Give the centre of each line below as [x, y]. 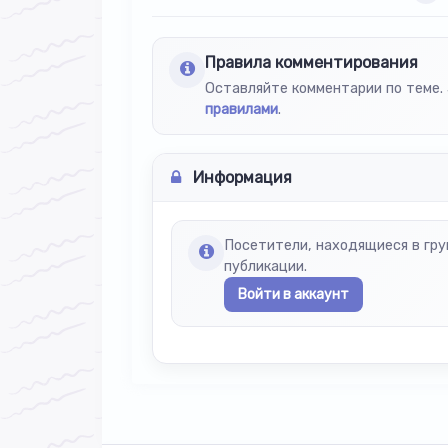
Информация [240, 177]
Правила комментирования [311, 62]
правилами [241, 109]
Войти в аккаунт [293, 294]
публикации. [265, 266]
